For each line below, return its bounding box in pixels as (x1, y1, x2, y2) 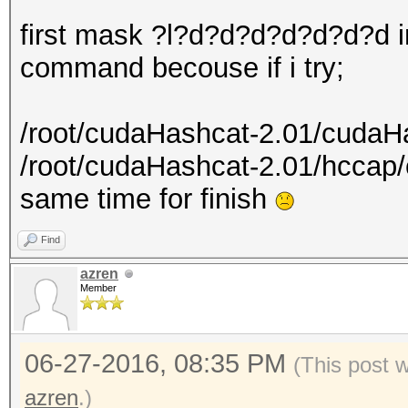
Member (80, 282, 117, 293)
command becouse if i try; (20, 52, 361, 84)
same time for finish (20, 183, 275, 215)
